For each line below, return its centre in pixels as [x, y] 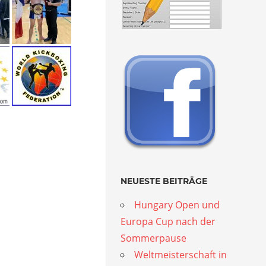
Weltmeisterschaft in [181, 254]
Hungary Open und [177, 205]
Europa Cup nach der [168, 221]
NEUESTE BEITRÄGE [164, 181]
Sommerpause [154, 238]
